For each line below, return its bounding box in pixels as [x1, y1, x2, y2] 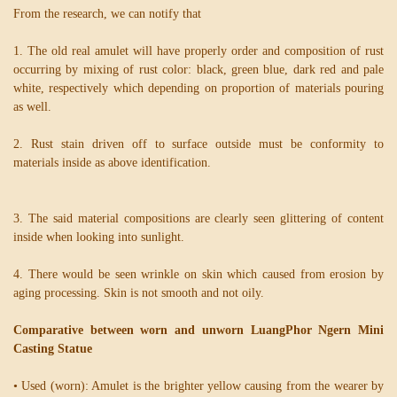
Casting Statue [13, 342, 92, 356]
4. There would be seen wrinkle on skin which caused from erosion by [13, 268, 384, 282]
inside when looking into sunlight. [13, 230, 184, 245]
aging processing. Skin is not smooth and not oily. [13, 286, 264, 300]
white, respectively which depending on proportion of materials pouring [13, 82, 384, 96]
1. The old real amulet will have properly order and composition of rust [13, 44, 384, 58]
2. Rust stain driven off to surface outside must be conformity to [13, 137, 384, 152]
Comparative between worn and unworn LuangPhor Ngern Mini [13, 323, 384, 338]
